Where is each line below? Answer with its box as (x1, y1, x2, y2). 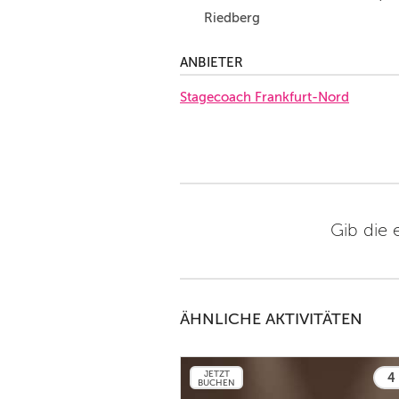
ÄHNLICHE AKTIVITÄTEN (180, 310, 362, 328)
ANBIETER (180, 55, 243, 69)
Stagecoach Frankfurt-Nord (180, 90, 349, 104)
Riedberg (204, 11, 260, 25)
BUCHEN (198, 378, 235, 387)
